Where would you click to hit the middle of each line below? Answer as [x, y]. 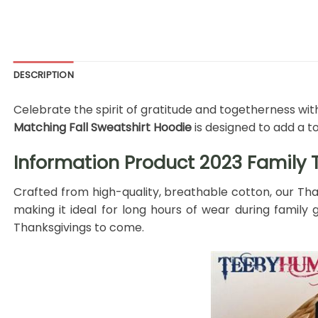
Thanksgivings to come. [79, 228]
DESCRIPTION [44, 75]
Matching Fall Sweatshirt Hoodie [103, 127]
